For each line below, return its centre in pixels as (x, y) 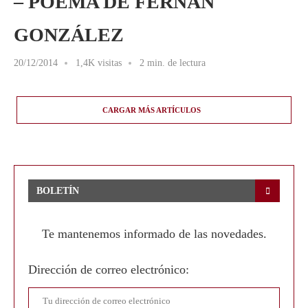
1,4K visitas (99, 63)
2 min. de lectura (173, 63)
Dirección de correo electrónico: (109, 269)
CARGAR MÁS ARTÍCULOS (151, 110)
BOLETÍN (58, 191)
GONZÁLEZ (69, 35)
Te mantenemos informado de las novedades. (154, 234)
